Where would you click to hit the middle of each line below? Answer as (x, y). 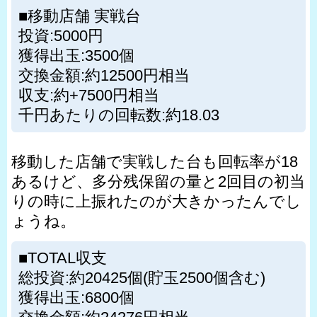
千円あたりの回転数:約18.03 (119, 115)
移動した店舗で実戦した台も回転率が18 (155, 162)
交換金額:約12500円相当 (104, 76)
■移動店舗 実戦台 (80, 16)
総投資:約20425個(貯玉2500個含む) (142, 278)
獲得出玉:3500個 (76, 56)
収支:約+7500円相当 (89, 96)
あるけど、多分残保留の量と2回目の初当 (158, 182)
